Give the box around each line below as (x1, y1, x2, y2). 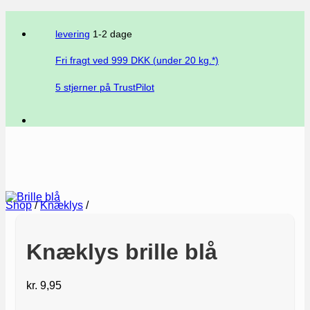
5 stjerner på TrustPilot (55, 82, 154, 93)
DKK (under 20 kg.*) (128, 55, 219, 66)
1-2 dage (90, 28, 132, 39)
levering (55, 28, 90, 39)
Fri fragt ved (55, 55, 111, 66)
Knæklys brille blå (26, 239, 217, 264)
